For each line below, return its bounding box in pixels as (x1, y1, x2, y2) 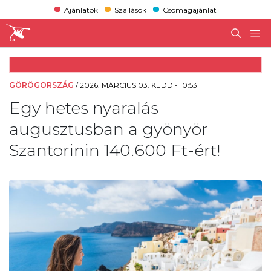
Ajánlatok (64, 5, 98, 15)
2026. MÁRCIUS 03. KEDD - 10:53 (80, 80, 197, 90)
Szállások (114, 5, 146, 15)
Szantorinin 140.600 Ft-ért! (9, 140, 220, 160)
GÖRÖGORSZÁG (9, 80, 74, 90)
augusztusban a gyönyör (9, 119, 208, 139)
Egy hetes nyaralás (9, 97, 158, 118)
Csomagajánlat (163, 5, 217, 15)
